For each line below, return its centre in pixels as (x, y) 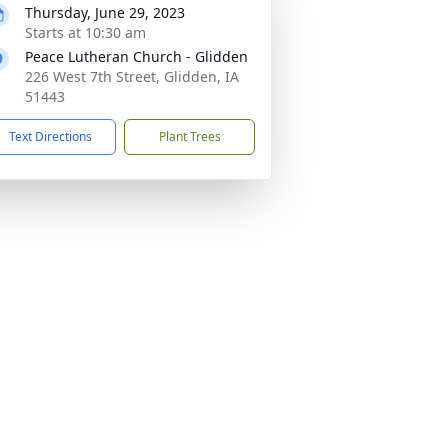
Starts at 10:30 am (85, 32)
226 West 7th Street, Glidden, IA (132, 76)
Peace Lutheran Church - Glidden (136, 56)
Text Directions (50, 136)
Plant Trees (189, 136)
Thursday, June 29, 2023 (105, 12)
